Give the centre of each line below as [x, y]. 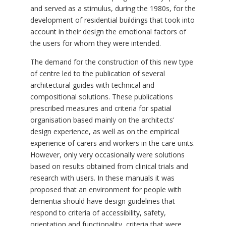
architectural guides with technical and [92, 85]
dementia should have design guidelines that [102, 201]
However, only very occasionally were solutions [107, 155]
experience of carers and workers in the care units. [112, 143]
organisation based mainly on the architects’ [102, 120]
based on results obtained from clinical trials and [109, 166]
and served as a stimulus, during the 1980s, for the [113, 9]
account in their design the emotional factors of [108, 32]
